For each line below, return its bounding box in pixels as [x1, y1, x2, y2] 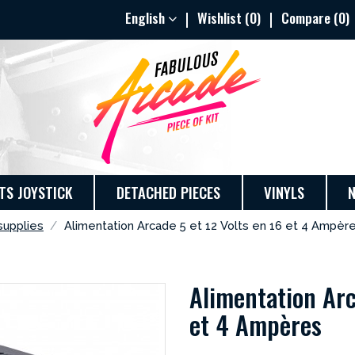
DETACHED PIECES [116, 181, 220, 204]
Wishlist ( [197, 7, 250, 29]
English [125, 7, 169, 29]
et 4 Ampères [189, 306, 322, 344]
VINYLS [264, 181, 305, 204]
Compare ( [281, 7, 339, 29]
